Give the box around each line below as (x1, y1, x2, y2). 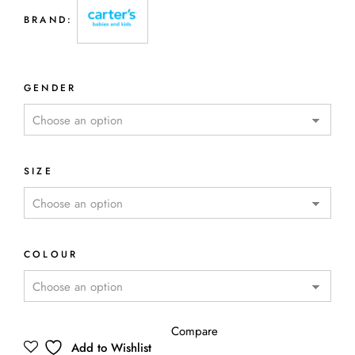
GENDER (24, 81, 77, 95)
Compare (171, 323, 218, 340)
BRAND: (24, 12, 74, 27)
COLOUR (24, 247, 78, 261)
